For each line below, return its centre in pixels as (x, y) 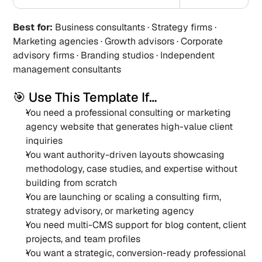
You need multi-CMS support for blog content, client (136, 225)
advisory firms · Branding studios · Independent (114, 55)
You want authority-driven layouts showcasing (125, 155)
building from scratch (72, 183)
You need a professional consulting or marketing (129, 113)
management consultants (67, 69)
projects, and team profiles (83, 239)
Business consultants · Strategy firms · (135, 27)
